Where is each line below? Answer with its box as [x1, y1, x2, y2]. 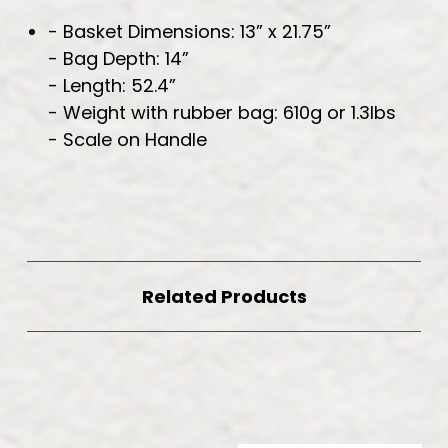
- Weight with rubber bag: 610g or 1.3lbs [47, 99, 396, 125]
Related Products [141, 283, 307, 309]
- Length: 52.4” [47, 72, 176, 98]
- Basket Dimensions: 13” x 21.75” [47, 18, 331, 44]
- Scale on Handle [47, 126, 207, 152]
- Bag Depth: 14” [47, 45, 189, 71]
